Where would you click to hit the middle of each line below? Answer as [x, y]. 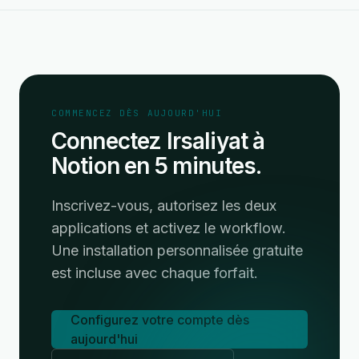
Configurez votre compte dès [160, 320]
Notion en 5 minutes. [157, 166]
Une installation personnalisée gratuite [177, 250]
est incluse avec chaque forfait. [155, 273]
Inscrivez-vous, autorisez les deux [164, 206]
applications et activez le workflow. [169, 228]
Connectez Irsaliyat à [158, 141]
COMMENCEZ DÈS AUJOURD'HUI [137, 113]
